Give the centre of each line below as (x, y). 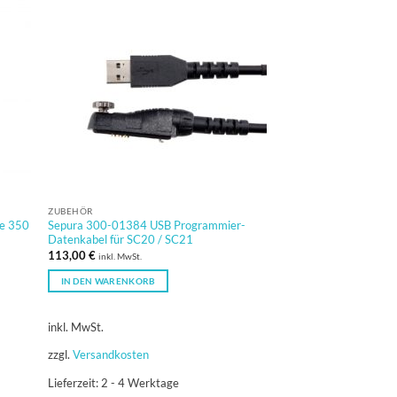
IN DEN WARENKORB (108, 280)
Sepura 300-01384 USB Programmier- (147, 226)
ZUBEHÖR (70, 210)
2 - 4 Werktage (140, 382)
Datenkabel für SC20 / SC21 (121, 240)
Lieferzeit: (75, 382)
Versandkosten (111, 355)
